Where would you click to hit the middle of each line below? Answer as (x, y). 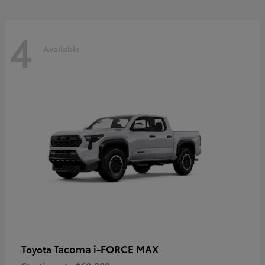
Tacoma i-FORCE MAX (106, 248)
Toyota (38, 248)
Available (62, 48)
